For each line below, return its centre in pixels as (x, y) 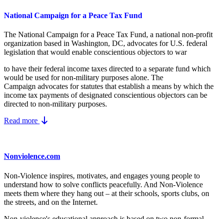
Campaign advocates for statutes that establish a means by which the (109, 86)
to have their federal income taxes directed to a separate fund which (107, 68)
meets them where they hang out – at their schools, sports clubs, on (107, 193)
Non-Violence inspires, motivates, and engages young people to (102, 175)
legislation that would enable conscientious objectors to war (95, 52)
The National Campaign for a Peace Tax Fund (75, 34)
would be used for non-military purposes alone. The (84, 77)
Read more (21, 120)
